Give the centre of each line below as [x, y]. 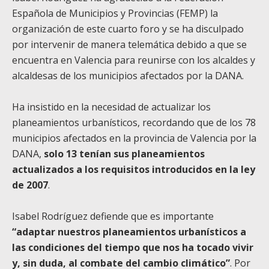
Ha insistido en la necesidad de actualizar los [111, 107]
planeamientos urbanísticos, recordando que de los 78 [134, 122]
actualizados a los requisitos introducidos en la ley [134, 169]
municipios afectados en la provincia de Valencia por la [134, 138]
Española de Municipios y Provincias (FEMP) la [115, 13]
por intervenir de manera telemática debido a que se [129, 44]
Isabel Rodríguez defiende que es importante [113, 216]
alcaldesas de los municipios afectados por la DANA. [128, 75]
